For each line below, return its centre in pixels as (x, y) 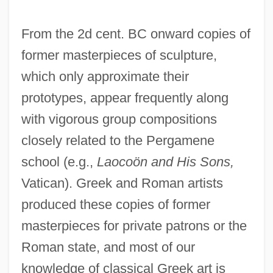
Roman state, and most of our (108, 247)
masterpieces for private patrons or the (134, 225)
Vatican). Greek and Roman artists (122, 183)
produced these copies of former (115, 204)
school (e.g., (59, 161)
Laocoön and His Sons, (165, 161)
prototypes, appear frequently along (125, 97)
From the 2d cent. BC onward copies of (136, 34)
